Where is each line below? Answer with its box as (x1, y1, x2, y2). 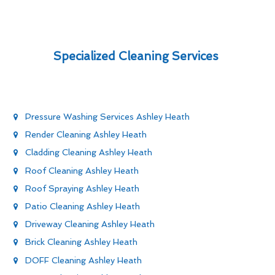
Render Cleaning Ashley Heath (25, 130, 147, 140)
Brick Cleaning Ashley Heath (25, 237, 137, 247)
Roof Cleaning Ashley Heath (25, 165, 139, 176)
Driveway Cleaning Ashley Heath (25, 219, 155, 230)
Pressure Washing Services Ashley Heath (25, 112, 190, 122)
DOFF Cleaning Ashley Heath (25, 255, 142, 265)
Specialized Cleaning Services (53, 49, 222, 64)
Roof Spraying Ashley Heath (25, 183, 139, 193)
